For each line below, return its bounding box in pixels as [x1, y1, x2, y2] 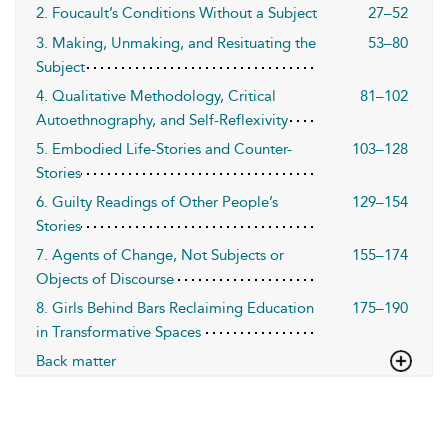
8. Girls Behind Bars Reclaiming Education [36, 299, 314, 317]
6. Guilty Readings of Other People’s [36, 193, 278, 211]
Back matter [36, 352, 116, 370]
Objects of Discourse [36, 270, 174, 288]
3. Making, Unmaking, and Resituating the [36, 34, 316, 52]
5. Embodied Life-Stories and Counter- [36, 140, 292, 158]
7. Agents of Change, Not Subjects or [36, 246, 284, 264]
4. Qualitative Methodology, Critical [36, 87, 276, 105]
